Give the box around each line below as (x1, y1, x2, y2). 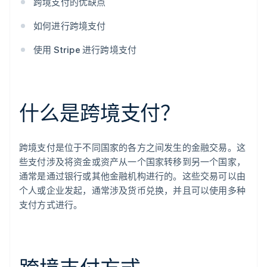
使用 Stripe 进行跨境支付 (33, 44, 137, 56)
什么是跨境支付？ (19, 100, 181, 126)
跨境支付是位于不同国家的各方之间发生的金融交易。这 (19, 141, 246, 154)
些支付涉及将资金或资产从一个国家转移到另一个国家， (19, 156, 246, 168)
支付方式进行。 (19, 198, 83, 211)
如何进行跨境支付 (33, 20, 106, 32)
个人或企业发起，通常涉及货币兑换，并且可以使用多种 (19, 184, 246, 197)
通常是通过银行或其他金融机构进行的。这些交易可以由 (19, 170, 246, 182)
